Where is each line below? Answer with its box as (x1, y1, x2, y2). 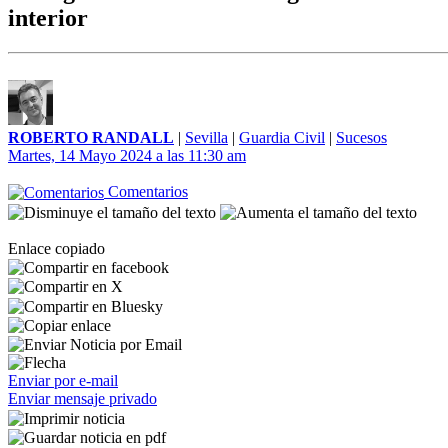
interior (8, 5, 88, 32)
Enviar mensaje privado (8, 390, 157, 408)
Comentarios (104, 183, 188, 200)
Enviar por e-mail (8, 372, 118, 390)
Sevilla (185, 129, 228, 146)
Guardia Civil (239, 129, 325, 146)
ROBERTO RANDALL (8, 129, 174, 146)
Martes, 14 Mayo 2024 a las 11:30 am (8, 147, 246, 164)
